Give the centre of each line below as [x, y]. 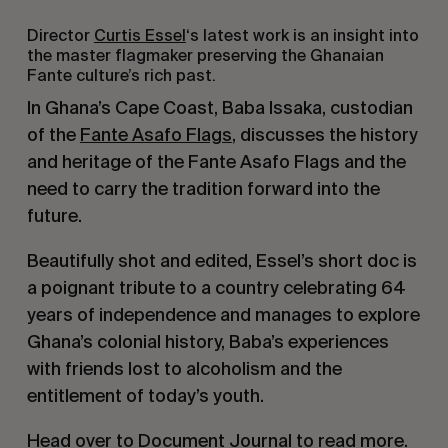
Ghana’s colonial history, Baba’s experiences [207, 341]
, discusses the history [324, 134]
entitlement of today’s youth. [145, 395]
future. [54, 215]
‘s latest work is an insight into [302, 35]
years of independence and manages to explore [223, 314]
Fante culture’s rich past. [121, 75]
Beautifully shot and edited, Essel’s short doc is [221, 260]
